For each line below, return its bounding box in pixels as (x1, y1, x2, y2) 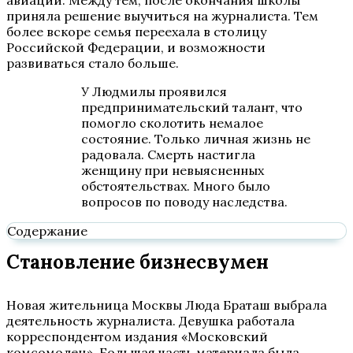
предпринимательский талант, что (81, 99, 303, 115)
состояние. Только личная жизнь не (81, 131, 310, 147)
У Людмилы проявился (81, 84, 227, 99)
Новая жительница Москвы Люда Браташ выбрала (6, 297, 327, 313)
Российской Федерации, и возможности (6, 39, 266, 55)
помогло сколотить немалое (81, 115, 263, 131)
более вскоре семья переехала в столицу (6, 24, 266, 39)
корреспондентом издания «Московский (6, 329, 268, 344)
